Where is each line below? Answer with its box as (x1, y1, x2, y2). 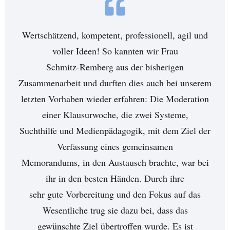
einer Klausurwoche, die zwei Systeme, (42, 108, 188, 121)
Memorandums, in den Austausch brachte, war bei (21, 156, 209, 168)
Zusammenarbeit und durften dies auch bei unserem (18, 76, 212, 89)
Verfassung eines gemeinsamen (57, 140, 173, 152)
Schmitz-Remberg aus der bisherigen (46, 61, 184, 73)
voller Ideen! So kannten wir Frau (52, 45, 178, 57)
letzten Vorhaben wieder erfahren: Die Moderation (21, 92, 209, 105)
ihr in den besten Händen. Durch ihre (46, 172, 184, 184)
